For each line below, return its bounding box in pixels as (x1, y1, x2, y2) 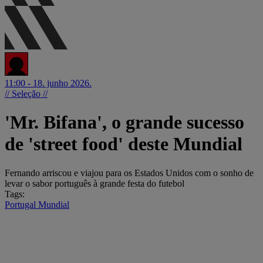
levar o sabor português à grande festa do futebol (5, 178, 184, 188)
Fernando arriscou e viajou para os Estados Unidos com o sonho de (5, 167, 254, 178)
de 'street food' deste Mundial (5, 133, 242, 155)
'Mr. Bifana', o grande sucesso (5, 112, 244, 133)
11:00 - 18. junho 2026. (5, 78, 92, 88)
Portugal (5, 199, 38, 210)
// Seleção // (5, 89, 48, 99)
